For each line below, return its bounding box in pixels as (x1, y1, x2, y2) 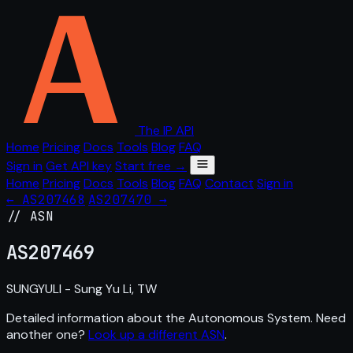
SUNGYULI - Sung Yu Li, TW (6, 280, 157, 297)
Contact (205, 175, 254, 191)
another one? (6, 325, 88, 343)
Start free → (115, 158, 187, 174)
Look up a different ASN (88, 325, 225, 343)
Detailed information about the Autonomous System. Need (6, 309, 346, 326)
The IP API (138, 122, 194, 139)
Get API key (46, 158, 112, 174)
